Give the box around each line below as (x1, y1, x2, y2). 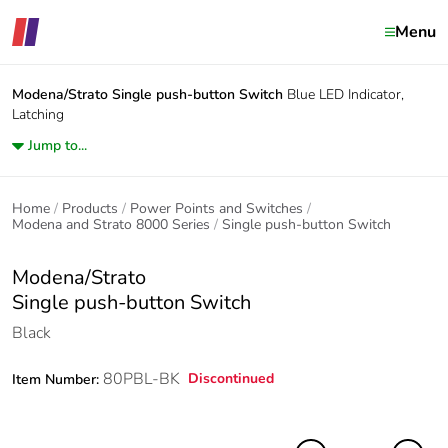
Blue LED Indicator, (287, 85, 404, 104)
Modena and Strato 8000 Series (12, 215, 210, 234)
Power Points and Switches (130, 199, 303, 218)
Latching (12, 105, 64, 124)
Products (62, 199, 118, 218)
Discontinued (188, 369, 274, 388)
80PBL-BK (103, 368, 180, 390)
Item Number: (12, 370, 103, 389)
